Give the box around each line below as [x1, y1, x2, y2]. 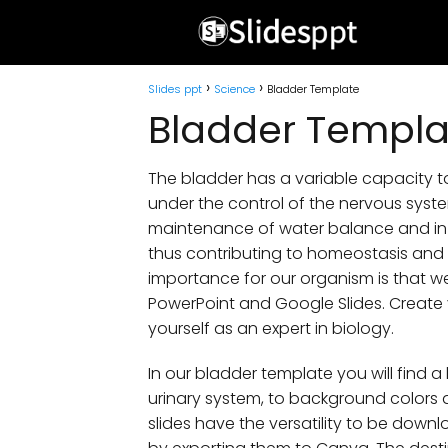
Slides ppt [148, 81, 202, 97]
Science [214, 81, 255, 97]
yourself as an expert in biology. [148, 317, 394, 340]
